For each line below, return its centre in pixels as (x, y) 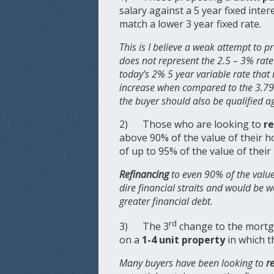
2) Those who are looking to (192, 124)
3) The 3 (144, 227)
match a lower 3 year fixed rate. (191, 24)
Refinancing (146, 175)
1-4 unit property (183, 240)
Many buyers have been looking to (193, 263)
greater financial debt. (166, 202)
